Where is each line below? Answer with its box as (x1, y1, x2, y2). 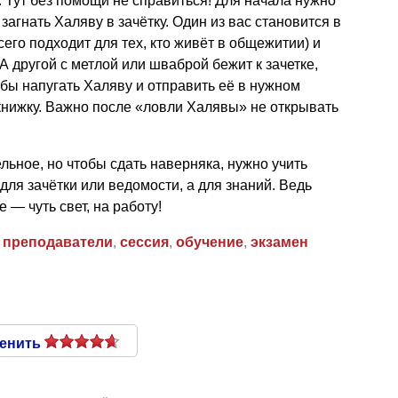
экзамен (251, 234, 308, 250)
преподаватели (3, 234, 113, 250)
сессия (120, 234, 169, 250)
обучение (176, 234, 243, 250)
